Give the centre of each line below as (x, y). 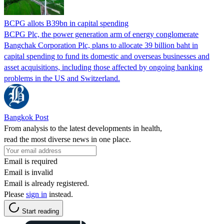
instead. (60, 194)
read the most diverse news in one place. (67, 139)
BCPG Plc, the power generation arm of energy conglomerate (101, 34)
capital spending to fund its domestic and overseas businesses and (107, 56)
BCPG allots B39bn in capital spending (66, 23)
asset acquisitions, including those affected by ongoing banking (103, 67)
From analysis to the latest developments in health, (83, 128)
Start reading (40, 211)
